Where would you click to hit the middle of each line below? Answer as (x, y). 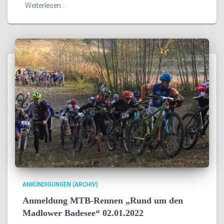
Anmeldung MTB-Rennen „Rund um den (103, 201)
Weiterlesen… (45, 5)
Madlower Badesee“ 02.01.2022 (83, 213)
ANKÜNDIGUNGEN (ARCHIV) (60, 185)
